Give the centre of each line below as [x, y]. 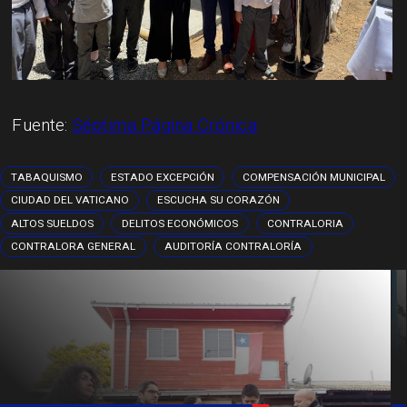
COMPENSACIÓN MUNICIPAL [314, 177]
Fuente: [42, 125]
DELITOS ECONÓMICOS [180, 223]
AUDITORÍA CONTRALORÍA [233, 247]
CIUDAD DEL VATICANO [70, 200]
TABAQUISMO [47, 177]
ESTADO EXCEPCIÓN [162, 177]
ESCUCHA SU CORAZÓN [219, 200]
